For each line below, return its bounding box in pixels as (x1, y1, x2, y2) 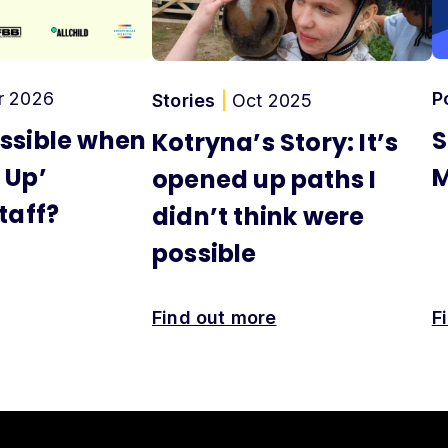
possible (151, 237, 257, 271)
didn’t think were (151, 200, 365, 234)
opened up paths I (151, 163, 377, 197)
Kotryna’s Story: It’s (151, 126, 399, 160)
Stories (151, 90, 221, 112)
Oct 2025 (226, 90, 313, 112)
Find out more (151, 307, 277, 329)
